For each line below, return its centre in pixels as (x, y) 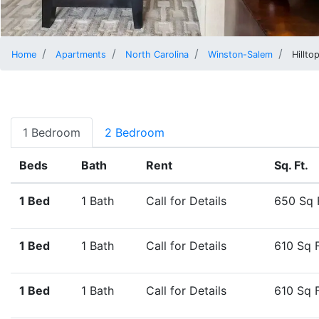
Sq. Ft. (291, 166)
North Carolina (157, 55)
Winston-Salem (240, 55)
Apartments (81, 55)
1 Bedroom (52, 133)
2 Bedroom (135, 133)
